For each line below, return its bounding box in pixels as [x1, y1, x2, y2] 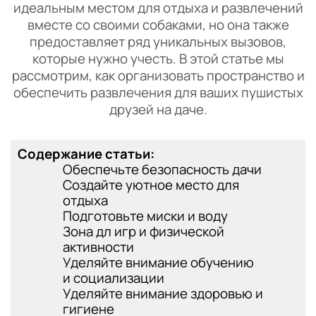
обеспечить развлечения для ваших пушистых [13, 83, 303, 102]
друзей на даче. [109, 100, 207, 119]
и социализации [63, 269, 164, 287]
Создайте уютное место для [63, 176, 239, 194]
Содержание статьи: [18, 145, 154, 163]
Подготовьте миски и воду [63, 207, 228, 225]
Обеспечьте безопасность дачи [63, 160, 262, 178]
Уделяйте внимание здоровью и [63, 284, 263, 303]
